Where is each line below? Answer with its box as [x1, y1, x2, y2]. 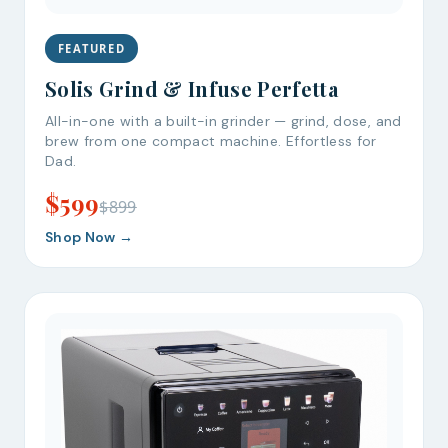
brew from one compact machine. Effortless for [45, 132, 377, 151]
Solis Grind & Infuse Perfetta [45, 75, 339, 103]
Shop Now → [45, 228, 134, 247]
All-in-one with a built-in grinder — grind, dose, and [45, 112, 402, 131]
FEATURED [57, 40, 126, 56]
